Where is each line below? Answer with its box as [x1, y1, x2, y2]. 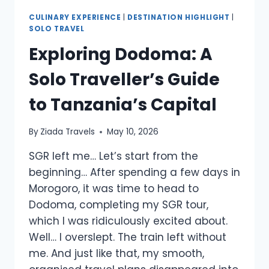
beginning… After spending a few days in [29, 165, 240, 180]
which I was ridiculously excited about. [29, 214, 228, 229]
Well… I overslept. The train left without [29, 230, 226, 245]
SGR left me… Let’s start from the [29, 149, 198, 164]
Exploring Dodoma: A [29, 42, 213, 66]
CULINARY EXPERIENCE [29, 12, 121, 22]
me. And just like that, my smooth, [29, 246, 204, 261]
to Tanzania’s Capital [29, 92, 217, 116]
